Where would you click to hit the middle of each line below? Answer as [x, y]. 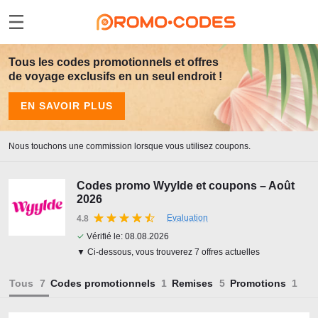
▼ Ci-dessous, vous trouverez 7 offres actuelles [168, 252]
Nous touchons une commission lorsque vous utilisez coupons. [130, 146]
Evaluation [187, 218]
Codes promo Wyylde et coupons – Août [186, 186]
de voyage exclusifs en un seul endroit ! [115, 76]
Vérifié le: [105, 236]
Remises [192, 283]
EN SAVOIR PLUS [67, 106]
